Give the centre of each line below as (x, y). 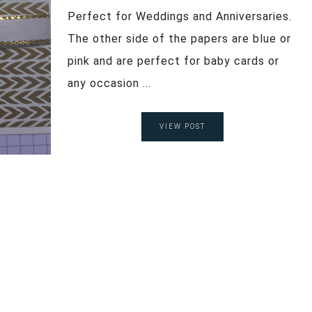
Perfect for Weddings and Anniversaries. (180, 16)
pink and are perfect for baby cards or (173, 61)
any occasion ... (109, 83)
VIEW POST (182, 126)
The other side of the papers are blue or (179, 38)
